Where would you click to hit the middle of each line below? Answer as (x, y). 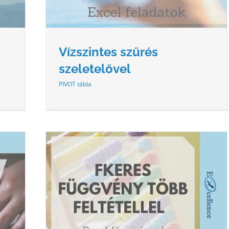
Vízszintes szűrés (108, 52)
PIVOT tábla (75, 84)
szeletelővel (95, 68)
